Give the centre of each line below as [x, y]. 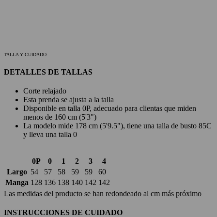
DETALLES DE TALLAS [48, 72]
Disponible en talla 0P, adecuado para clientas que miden [110, 108]
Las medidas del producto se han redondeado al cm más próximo [103, 193]
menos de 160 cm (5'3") [60, 117]
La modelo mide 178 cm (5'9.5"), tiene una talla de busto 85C [117, 125]
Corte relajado [45, 91]
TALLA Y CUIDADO [26, 55]
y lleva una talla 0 [50, 134]
